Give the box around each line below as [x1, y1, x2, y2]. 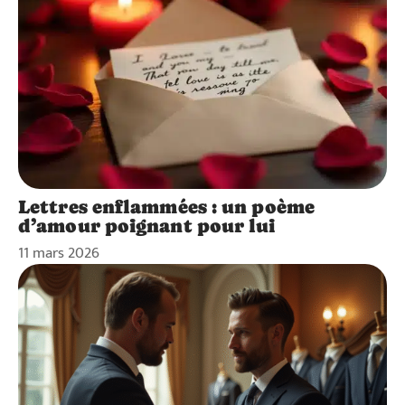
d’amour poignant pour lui [18, 214, 276, 237]
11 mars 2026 [18, 240, 99, 266]
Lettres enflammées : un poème [18, 195, 315, 218]
